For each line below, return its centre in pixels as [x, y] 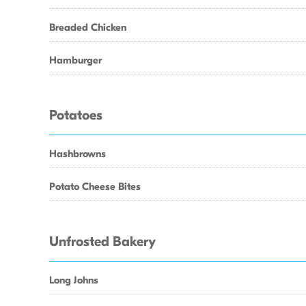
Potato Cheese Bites [95, 186]
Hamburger [75, 60]
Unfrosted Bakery [102, 242]
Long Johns [74, 280]
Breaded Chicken [88, 27]
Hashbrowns [78, 154]
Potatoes [76, 115]
